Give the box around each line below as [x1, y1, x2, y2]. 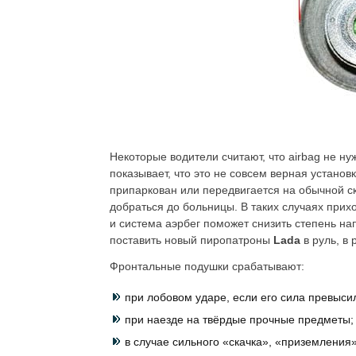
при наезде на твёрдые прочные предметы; [125, 313, 354, 326]
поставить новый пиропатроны [110, 234, 273, 246]
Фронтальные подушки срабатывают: [110, 260, 304, 273]
